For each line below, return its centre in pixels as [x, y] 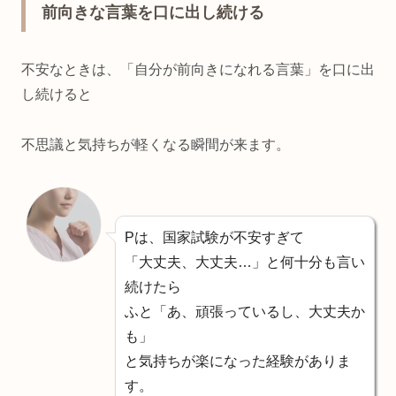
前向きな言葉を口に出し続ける [153, 12]
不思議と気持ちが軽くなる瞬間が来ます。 [156, 144]
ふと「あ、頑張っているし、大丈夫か [245, 312]
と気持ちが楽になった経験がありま [238, 362]
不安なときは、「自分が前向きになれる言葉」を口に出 [198, 69]
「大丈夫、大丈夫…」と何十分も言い [245, 263]
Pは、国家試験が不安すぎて [214, 238]
